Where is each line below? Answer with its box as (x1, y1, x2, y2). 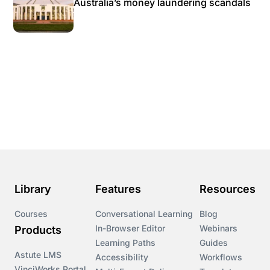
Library (14, 183, 51, 195)
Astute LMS (14, 250, 61, 260)
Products (14, 224, 61, 236)
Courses (14, 209, 48, 219)
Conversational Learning (95, 209, 193, 219)
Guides (199, 237, 228, 248)
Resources (199, 183, 256, 195)
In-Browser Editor (95, 223, 165, 233)
